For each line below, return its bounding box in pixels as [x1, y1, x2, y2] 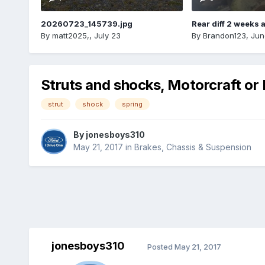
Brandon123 [202, 30, 246, 40]
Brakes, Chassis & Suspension [134, 142, 251, 152]
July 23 [93, 30, 121, 40]
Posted [147, 241, 174, 251]
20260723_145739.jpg [40, 18, 132, 28]
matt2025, [51, 30, 89, 40]
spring [121, 99, 143, 108]
